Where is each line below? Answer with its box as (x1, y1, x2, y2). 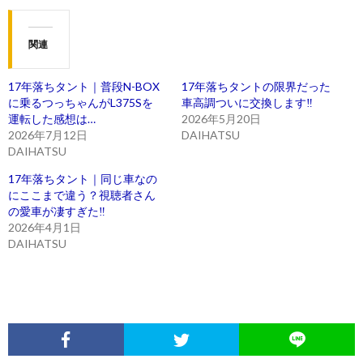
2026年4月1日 (8, 220, 81, 234)
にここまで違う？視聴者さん (8, 187, 156, 202)
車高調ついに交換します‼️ (181, 95, 313, 109)
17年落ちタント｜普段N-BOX (8, 79, 160, 93)
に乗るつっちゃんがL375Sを (8, 95, 153, 109)
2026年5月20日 (181, 111, 261, 126)
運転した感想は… (8, 111, 96, 126)
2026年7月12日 (8, 127, 88, 142)
